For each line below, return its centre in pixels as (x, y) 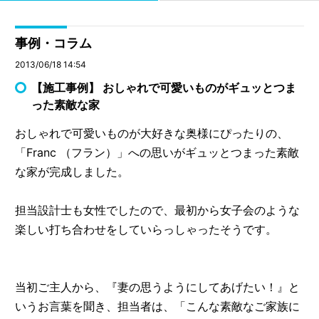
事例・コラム (54, 43)
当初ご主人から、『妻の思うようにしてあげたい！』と (158, 287)
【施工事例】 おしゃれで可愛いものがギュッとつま (164, 87)
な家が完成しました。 (72, 171)
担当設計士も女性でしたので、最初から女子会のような (158, 210)
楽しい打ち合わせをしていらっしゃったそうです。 (146, 229)
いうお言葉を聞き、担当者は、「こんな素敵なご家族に (158, 306)
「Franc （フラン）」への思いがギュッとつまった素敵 (157, 152)
